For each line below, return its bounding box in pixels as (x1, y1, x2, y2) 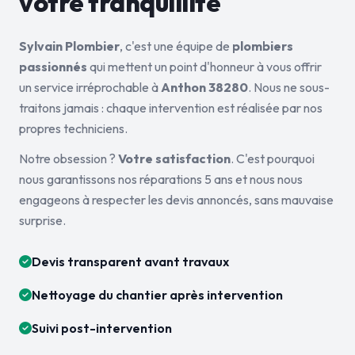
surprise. (19, 212, 66, 228)
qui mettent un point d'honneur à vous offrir (87, 59, 322, 74)
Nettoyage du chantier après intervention (32, 287, 283, 303)
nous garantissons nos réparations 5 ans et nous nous (19, 171, 303, 187)
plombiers (232, 38, 293, 54)
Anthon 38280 (161, 79, 248, 95)
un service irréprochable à (19, 79, 161, 95)
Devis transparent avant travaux (32, 254, 229, 269)
